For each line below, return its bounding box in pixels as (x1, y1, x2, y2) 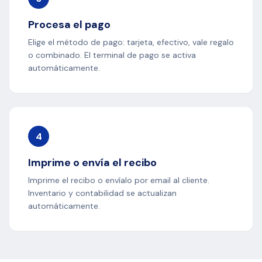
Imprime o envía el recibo (28, 156, 157, 170)
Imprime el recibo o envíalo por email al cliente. (28, 175, 209, 186)
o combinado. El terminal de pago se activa (28, 50, 196, 61)
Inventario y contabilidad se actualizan (28, 188, 177, 199)
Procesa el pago (28, 18, 111, 32)
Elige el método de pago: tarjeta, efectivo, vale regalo (28, 37, 234, 48)
